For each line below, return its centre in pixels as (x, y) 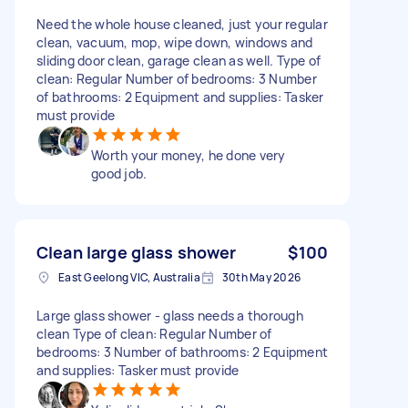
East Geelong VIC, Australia (129, 277)
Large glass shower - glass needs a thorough (170, 315)
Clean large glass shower (137, 252)
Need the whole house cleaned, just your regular (182, 24)
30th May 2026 (261, 277)
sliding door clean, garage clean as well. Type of (179, 60)
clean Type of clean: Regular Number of (154, 333)
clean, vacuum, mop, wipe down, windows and (175, 42)
